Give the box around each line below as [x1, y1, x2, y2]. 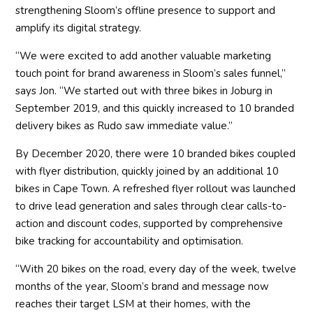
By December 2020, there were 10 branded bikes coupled [15, 147, 296, 161]
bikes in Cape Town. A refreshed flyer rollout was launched [15, 182, 296, 196]
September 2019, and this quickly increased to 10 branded [15, 101, 295, 116]
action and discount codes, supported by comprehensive [15, 217, 284, 231]
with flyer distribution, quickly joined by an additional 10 [15, 164, 279, 179]
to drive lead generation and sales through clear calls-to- [15, 199, 287, 214]
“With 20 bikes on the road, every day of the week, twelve [15, 262, 297, 277]
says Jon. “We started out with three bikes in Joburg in [15, 84, 273, 99]
